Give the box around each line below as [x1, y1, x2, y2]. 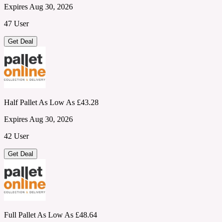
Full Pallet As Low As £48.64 [4, 210, 97, 219]
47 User [4, 19, 29, 28]
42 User [4, 131, 29, 140]
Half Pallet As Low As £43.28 [4, 98, 99, 107]
